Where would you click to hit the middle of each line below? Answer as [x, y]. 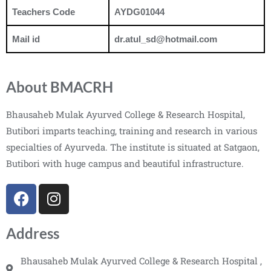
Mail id [26, 39]
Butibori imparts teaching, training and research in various [132, 130]
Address [33, 233]
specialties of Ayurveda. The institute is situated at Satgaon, [133, 147]
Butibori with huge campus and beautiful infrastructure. [125, 163]
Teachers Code [44, 12]
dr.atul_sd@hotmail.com [166, 39]
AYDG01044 [139, 12]
